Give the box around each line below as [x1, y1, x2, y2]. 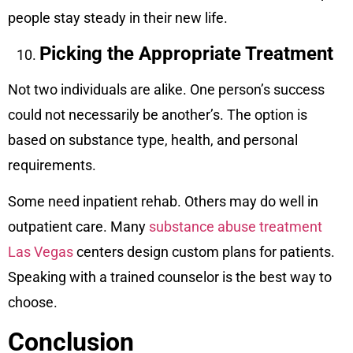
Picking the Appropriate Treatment [39, 42, 333, 65]
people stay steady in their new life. [8, 9, 228, 27]
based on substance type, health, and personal [8, 131, 298, 148]
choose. [8, 294, 58, 311]
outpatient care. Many [8, 218, 149, 236]
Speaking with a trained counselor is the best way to [8, 269, 332, 286]
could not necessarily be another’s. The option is [8, 106, 307, 123]
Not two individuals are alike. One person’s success [8, 80, 325, 98]
